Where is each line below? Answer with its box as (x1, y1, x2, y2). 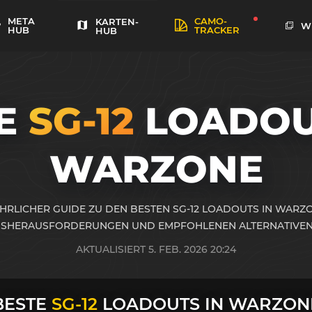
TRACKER (194, 24, 240, 36)
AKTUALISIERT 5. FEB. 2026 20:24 (76, 243, 236, 256)
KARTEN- (95, 15, 139, 27)
